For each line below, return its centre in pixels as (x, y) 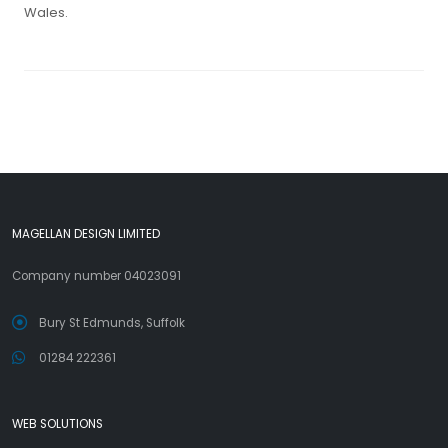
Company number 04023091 (96, 276)
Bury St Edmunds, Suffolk (112, 323)
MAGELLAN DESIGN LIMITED (86, 234)
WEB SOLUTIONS (57, 424)
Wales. (46, 12)
